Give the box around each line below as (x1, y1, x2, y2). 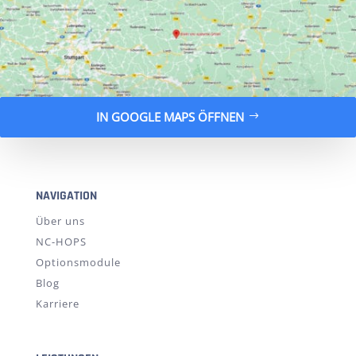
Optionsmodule (35, 254, 121, 269)
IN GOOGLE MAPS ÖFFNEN (96, 109, 245, 126)
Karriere (35, 296, 79, 311)
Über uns (35, 213, 85, 228)
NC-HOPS (35, 234, 87, 249)
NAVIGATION (35, 187, 97, 204)
